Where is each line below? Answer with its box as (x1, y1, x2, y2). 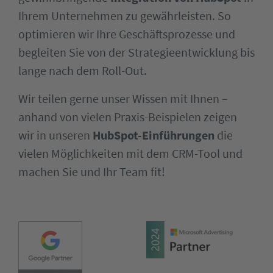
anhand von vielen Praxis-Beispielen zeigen (18, 109, 237, 124)
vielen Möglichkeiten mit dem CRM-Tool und (18, 146, 243, 161)
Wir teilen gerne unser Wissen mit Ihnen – (18, 91, 228, 106)
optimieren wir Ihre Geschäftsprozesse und (18, 26, 235, 41)
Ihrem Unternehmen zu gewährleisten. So (18, 8, 231, 23)
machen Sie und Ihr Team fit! (18, 164, 165, 179)
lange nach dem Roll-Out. (18, 63, 149, 78)
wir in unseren (18, 127, 93, 143)
